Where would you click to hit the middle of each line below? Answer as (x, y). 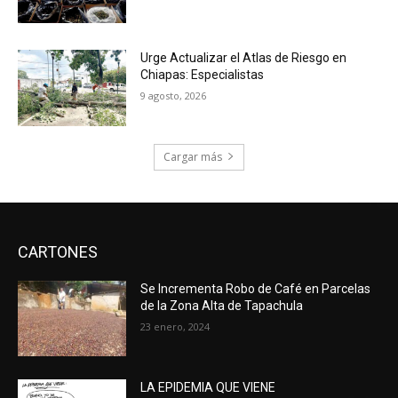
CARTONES (58, 251)
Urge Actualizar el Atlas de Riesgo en (244, 57)
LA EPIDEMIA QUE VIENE (208, 388)
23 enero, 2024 (175, 326)
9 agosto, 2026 (174, 95)
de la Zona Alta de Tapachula (222, 305)
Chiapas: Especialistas (203, 74)
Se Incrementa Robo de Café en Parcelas (256, 288)
